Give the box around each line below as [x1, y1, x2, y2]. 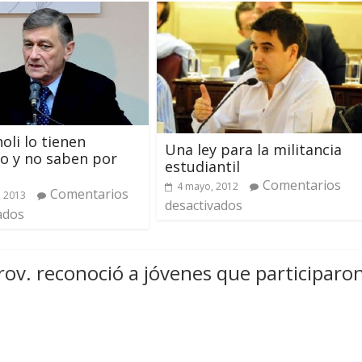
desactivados [165, 196, 242, 215]
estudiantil [165, 157, 240, 177]
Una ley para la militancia [165, 140, 342, 160]
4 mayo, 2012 [177, 179, 238, 194]
